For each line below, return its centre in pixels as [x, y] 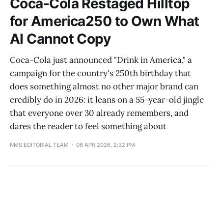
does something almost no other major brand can [104, 86]
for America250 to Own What [105, 21]
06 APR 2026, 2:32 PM [106, 145]
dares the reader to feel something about [88, 126]
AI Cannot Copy [60, 39]
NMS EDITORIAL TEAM [39, 145]
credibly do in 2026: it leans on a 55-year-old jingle [107, 99]
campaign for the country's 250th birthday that [100, 73]
